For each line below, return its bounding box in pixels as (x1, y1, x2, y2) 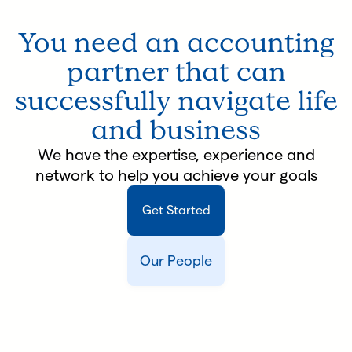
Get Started (141, 203, 211, 218)
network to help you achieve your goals (35, 166, 317, 184)
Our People (140, 253, 212, 269)
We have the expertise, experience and (37, 145, 315, 163)
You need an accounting (17, 25, 335, 60)
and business (91, 112, 261, 147)
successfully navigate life (14, 83, 338, 118)
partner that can (66, 54, 286, 89)
